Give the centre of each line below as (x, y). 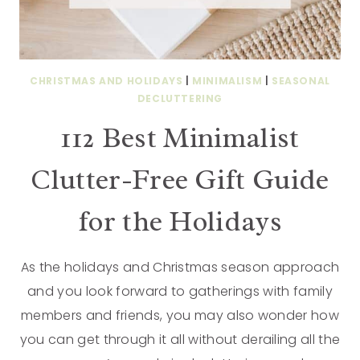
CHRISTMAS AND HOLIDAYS (106, 81)
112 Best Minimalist (180, 138)
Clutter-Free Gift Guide (180, 180)
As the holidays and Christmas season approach (180, 267)
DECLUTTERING (180, 98)
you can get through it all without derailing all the (180, 340)
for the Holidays (180, 221)
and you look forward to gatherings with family (180, 291)
